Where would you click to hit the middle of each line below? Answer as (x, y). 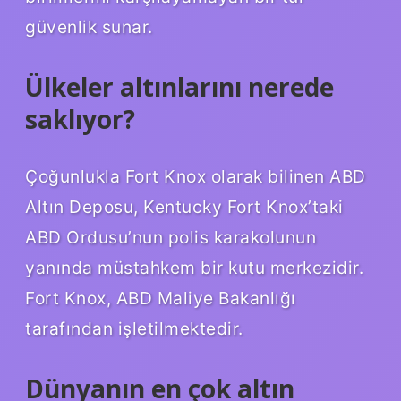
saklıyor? (80, 119)
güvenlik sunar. (89, 27)
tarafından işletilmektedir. (134, 329)
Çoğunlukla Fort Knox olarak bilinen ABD (196, 177)
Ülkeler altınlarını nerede (179, 87)
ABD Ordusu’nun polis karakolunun (171, 238)
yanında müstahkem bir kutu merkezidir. (194, 268)
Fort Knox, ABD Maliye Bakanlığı (161, 299)
